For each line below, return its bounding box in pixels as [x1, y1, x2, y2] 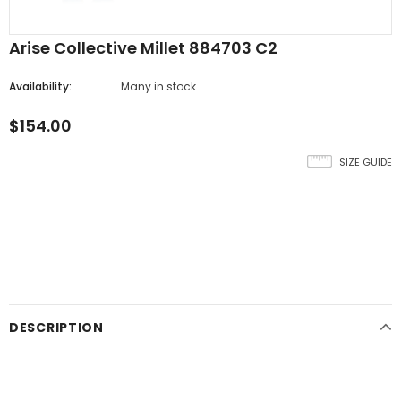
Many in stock [121, 79, 196, 94]
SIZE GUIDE [339, 155, 392, 169]
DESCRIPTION [9, 319, 104, 337]
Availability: [9, 79, 72, 94]
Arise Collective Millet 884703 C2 [9, 37, 277, 59]
